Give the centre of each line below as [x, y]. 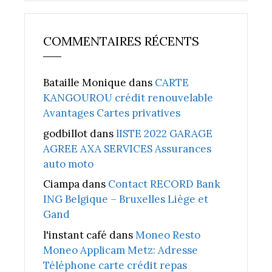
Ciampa [61, 184]
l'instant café [75, 235]
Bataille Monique [85, 83]
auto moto [68, 164]
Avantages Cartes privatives [112, 113]
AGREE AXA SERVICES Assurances [127, 148]
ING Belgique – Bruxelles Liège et [126, 199]
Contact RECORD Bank [164, 184]
